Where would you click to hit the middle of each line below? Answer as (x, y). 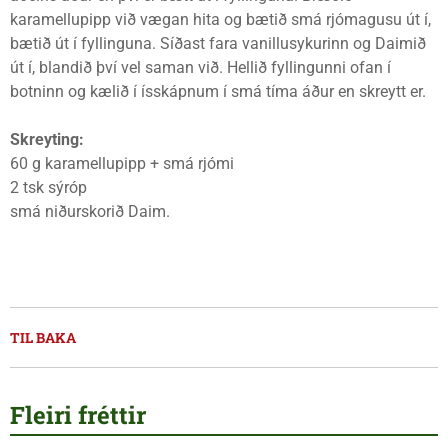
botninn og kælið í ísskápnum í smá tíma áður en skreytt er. (218, 91)
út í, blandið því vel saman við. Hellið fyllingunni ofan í (200, 67)
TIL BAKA (43, 337)
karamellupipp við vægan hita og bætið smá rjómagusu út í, (220, 19)
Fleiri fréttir (78, 415)
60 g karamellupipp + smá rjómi (122, 163)
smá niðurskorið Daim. (90, 211)
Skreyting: (47, 139)
